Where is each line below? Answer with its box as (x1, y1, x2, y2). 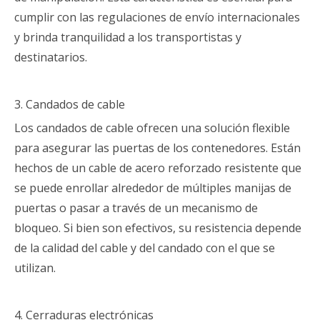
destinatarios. (14, 49, 87, 65)
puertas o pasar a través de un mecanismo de (14, 200, 258, 216)
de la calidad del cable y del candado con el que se (14, 240, 275, 256)
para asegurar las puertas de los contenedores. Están (14, 140, 301, 156)
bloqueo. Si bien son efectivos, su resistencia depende (14, 220, 301, 236)
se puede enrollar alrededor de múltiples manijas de (14, 180, 291, 196)
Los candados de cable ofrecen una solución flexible (14, 120, 290, 136)
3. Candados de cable (14, 96, 125, 112)
